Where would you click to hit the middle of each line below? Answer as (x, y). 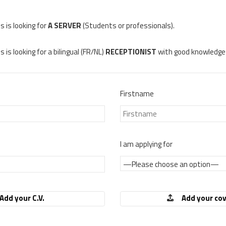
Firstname (137, 94)
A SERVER (65, 26)
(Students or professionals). (128, 26)
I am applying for (146, 144)
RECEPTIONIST (132, 52)
